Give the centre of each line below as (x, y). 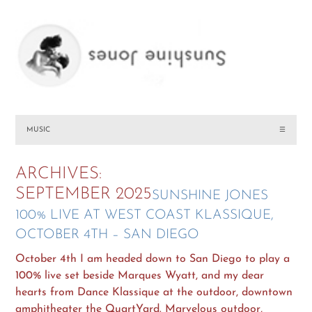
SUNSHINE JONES (210, 196)
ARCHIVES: (59, 174)
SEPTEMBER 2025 (84, 194)
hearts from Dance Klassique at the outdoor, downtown (154, 292)
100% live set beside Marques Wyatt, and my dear (140, 275)
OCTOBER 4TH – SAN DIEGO (108, 235)
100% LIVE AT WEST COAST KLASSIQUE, (145, 215)
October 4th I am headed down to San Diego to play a (153, 259)
